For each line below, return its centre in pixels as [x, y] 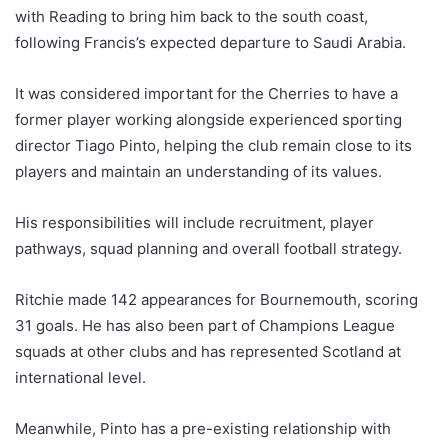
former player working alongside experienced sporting [208, 120]
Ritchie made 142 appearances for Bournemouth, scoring [216, 300]
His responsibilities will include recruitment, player [194, 223]
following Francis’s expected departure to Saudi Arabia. [210, 43]
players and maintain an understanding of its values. [198, 172]
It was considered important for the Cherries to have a [206, 94]
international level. [80, 378]
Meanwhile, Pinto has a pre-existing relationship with [203, 429]
